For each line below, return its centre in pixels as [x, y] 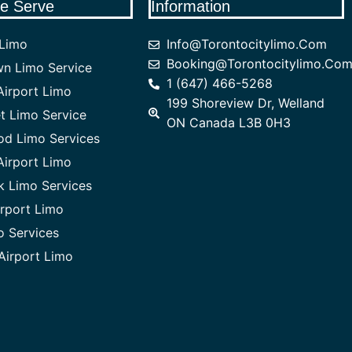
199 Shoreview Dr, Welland [245, 103]
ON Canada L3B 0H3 [228, 123]
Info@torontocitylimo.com [246, 44]
